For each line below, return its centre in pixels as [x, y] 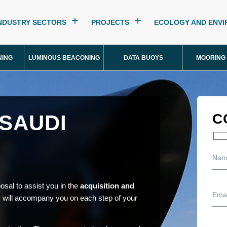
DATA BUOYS [143, 58]
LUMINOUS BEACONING [64, 58]
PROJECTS [110, 22]
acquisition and [107, 185]
